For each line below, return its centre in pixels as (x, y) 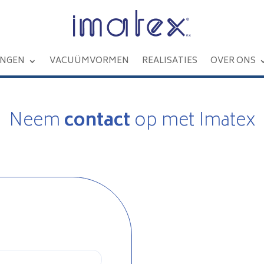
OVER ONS (233, 61)
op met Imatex (193, 122)
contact (97, 122)
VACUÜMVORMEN (90, 61)
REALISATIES (170, 61)
